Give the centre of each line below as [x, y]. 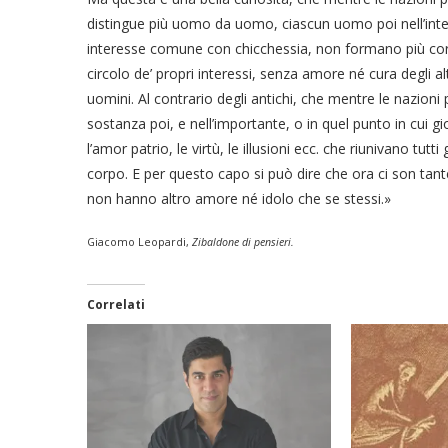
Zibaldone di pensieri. [243, 242]
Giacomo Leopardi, [139, 242]
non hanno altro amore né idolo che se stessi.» [239, 199]
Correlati [116, 305]
